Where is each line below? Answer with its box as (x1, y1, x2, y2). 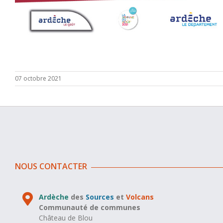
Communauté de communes (39, 202, 141, 212)
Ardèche (39, 192, 69, 202)
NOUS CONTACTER (15, 160, 87, 172)
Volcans (126, 192, 154, 202)
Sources (86, 192, 114, 202)
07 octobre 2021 (15, 74, 62, 83)
